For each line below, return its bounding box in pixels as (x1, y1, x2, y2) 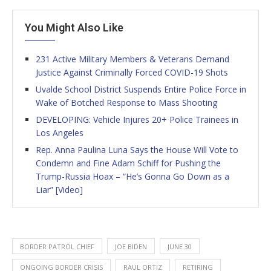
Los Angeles (36, 126, 83, 139)
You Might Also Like (25, 21, 123, 34)
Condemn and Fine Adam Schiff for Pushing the (36, 157, 221, 169)
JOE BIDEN (115, 241, 147, 251)
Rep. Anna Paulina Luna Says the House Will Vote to (36, 143, 238, 155)
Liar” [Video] (36, 183, 83, 195)
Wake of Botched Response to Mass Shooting (36, 96, 217, 108)
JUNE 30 (168, 241, 192, 251)
